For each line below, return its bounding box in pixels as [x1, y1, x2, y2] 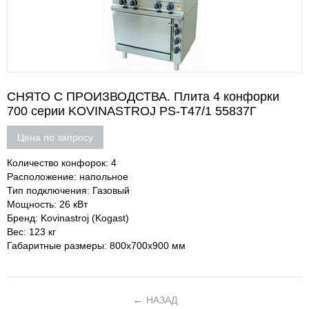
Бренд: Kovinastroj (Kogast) [7, 212, 129, 223]
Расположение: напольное [7, 171, 128, 182]
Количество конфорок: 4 [7, 157, 117, 168]
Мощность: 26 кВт [7, 199, 88, 210]
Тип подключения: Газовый [7, 185, 130, 196]
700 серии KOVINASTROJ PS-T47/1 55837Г [7, 104, 257, 118]
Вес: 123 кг [7, 226, 56, 237]
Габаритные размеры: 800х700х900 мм [7, 240, 186, 251]
